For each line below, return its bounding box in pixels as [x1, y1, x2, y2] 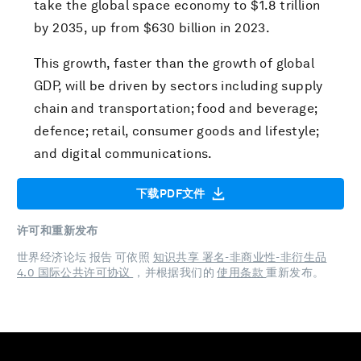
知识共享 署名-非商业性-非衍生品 [152, 251, 327, 264]
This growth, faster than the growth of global [34, 56, 314, 71]
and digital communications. [34, 146, 213, 161]
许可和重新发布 [17, 224, 98, 238]
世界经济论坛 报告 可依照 [17, 251, 153, 264]
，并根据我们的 [133, 266, 218, 280]
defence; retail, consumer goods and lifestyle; [34, 123, 319, 139]
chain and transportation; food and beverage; [34, 101, 317, 116]
